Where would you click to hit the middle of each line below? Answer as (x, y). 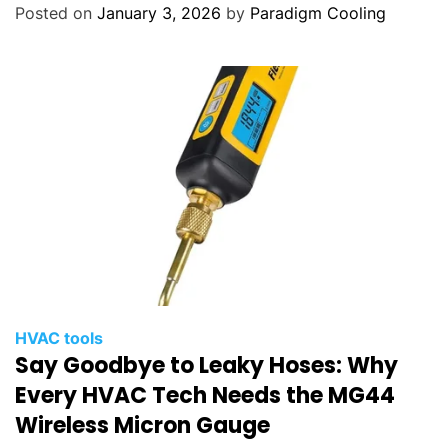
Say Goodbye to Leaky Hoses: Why (206, 365)
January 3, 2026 (159, 12)
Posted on (56, 12)
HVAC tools (59, 337)
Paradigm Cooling (318, 12)
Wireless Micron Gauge (142, 425)
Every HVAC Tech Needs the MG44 (205, 395)
